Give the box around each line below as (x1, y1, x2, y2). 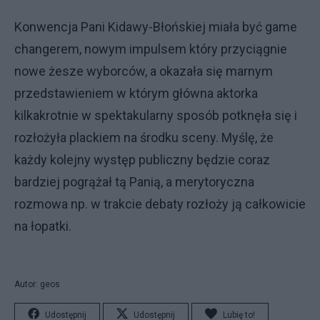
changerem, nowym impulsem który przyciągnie (14, 41, 287, 56)
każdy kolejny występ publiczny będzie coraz (14, 151, 270, 167)
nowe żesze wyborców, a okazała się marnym (14, 63, 273, 79)
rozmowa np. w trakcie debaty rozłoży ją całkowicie (14, 196, 306, 211)
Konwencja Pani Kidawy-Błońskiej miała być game (14, 19, 297, 34)
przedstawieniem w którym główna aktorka (14, 85, 258, 101)
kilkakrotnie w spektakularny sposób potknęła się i (14, 107, 297, 123)
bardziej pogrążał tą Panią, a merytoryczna (14, 174, 254, 189)
